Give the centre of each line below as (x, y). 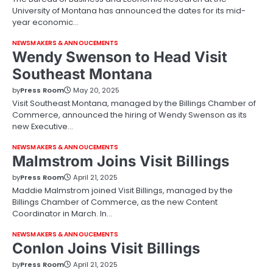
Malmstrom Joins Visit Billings (121, 161)
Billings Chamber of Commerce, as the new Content (115, 202)
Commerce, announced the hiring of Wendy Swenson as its (129, 115)
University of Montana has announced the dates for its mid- (129, 11)
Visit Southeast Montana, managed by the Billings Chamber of (134, 104)
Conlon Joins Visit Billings (106, 249)
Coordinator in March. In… (62, 214)
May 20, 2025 (96, 90)
